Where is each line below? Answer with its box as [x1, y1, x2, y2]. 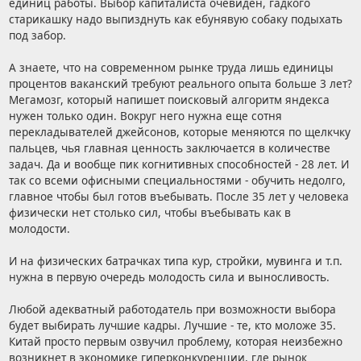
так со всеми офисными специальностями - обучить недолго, [8, 172, 346, 189]
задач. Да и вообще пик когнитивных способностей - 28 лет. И [8, 156, 349, 172]
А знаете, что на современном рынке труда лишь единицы [8, 60, 334, 76]
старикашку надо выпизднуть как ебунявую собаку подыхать [8, 11, 342, 27]
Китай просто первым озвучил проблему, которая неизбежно [8, 334, 342, 350]
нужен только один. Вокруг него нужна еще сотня [8, 108, 282, 124]
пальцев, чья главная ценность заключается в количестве [8, 140, 330, 156]
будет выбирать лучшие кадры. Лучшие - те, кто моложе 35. [8, 317, 336, 334]
